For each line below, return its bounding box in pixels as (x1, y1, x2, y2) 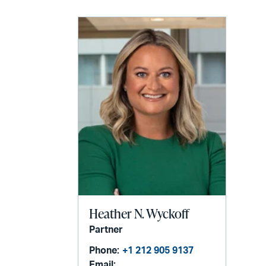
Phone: (89, 246, 120, 256)
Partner (89, 225, 123, 235)
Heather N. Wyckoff (89, 204, 189, 223)
